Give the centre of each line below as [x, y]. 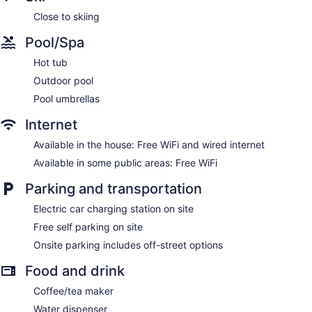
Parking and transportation [114, 189]
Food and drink [75, 271]
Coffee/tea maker [73, 291]
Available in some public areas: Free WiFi [125, 163]
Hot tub [50, 63]
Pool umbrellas [67, 99]
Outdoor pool [63, 81]
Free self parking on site [88, 227]
